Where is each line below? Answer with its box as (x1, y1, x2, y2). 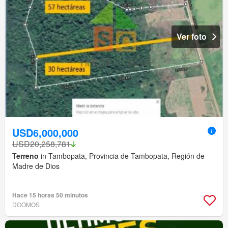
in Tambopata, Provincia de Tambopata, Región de (39, 151, 205, 161)
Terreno (12, 151, 39, 161)
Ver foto (177, 31, 207, 43)
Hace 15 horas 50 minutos (12, 190, 88, 200)
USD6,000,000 (12, 125, 78, 140)
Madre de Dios (12, 161, 60, 172)
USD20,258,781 (12, 138, 71, 150)
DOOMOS (12, 200, 40, 209)
